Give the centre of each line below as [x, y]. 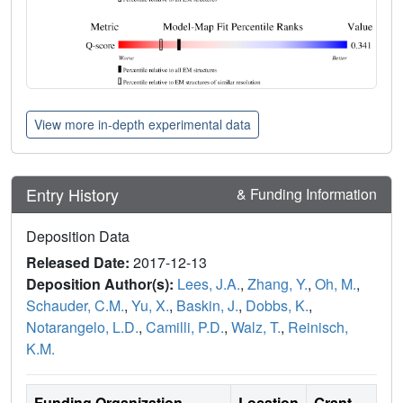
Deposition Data [78, 237]
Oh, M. [336, 284]
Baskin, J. [207, 306]
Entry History [75, 194]
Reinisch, [318, 327]
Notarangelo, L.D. [82, 327]
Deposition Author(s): [102, 284]
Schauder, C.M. [75, 306]
